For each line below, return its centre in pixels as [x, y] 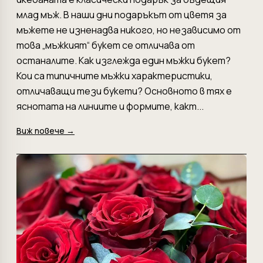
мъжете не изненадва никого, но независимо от [129, 30]
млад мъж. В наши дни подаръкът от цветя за [122, 15]
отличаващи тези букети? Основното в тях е [124, 91]
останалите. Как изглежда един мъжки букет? [124, 60]
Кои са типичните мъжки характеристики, [114, 76]
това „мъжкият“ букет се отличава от [106, 45]
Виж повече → [45, 131]
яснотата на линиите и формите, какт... [110, 106]
